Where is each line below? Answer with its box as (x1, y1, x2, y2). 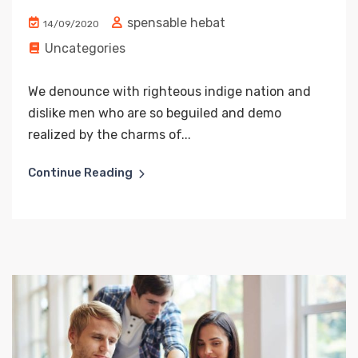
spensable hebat (124, 14, 225, 30)
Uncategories (45, 40, 125, 56)
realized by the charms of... (28, 126, 191, 142)
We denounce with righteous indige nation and (28, 83, 311, 99)
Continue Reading (28, 165, 133, 180)
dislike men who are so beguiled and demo (28, 105, 281, 121)
